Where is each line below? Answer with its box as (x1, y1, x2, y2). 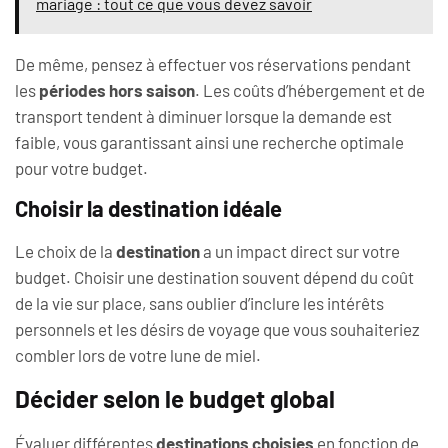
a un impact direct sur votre (200, 241, 400, 262)
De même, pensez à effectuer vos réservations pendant (15, 53, 411, 74)
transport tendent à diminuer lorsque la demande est (15, 105, 392, 126)
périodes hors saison (39, 79, 195, 100)
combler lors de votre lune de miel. (15, 345, 261, 366)
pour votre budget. (15, 157, 148, 178)
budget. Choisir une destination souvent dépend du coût (15, 267, 414, 288)
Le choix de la (15, 241, 116, 262)
